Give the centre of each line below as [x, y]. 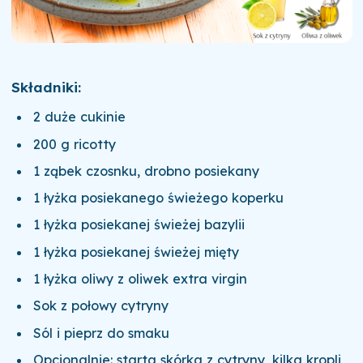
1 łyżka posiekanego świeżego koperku [159, 198]
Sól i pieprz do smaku [102, 333]
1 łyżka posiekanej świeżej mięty [137, 252]
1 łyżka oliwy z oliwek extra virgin [141, 279]
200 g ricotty [75, 144]
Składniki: [46, 87]
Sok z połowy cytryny [101, 306]
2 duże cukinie [80, 117]
